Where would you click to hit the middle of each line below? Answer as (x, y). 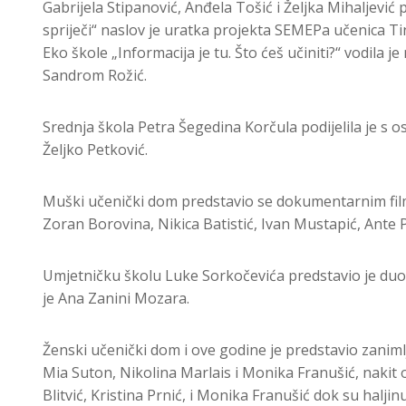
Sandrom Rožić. (95, 76)
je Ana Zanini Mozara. (116, 299)
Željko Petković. (95, 150)
